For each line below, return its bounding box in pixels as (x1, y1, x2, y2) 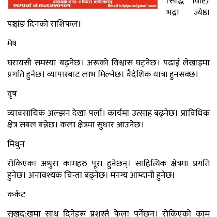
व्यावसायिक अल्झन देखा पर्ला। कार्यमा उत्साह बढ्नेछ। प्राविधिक (7, 106, 210, 121)
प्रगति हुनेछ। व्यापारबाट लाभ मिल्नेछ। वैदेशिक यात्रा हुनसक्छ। (7, 67, 199, 82)
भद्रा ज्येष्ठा (167, 5, 210, 20)
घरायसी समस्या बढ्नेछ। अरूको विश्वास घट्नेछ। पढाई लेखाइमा (7, 55, 210, 70)
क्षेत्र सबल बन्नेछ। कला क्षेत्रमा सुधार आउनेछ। (7, 117, 144, 132)
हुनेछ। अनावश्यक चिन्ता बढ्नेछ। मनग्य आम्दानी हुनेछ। (7, 168, 175, 183)
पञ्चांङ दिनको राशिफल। (7, 16, 81, 31)
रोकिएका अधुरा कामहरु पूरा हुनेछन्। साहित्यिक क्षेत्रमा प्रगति (7, 156, 210, 171)
